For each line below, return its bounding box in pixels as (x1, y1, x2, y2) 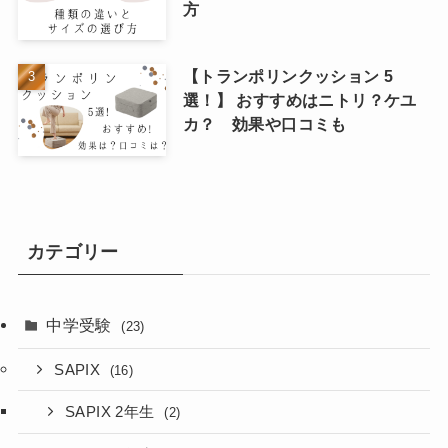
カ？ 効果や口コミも (182, 115, 347, 134)
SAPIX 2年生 (65, 404, 160, 421)
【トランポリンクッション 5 (182, 67, 394, 86)
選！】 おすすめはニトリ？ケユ (182, 91, 417, 110)
